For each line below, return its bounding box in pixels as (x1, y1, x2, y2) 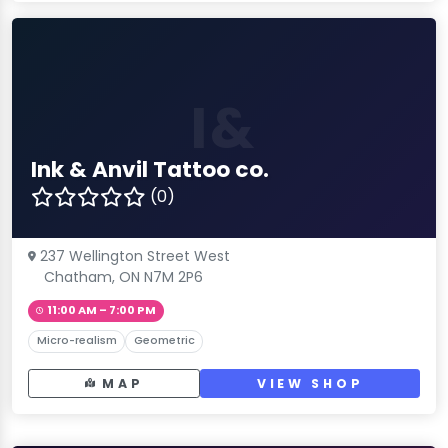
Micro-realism (36, 333, 117, 349)
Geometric (133, 333, 195, 349)
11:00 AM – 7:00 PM (46, 302, 156, 319)
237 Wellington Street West (40, 246, 230, 267)
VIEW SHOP (256, 374, 364, 392)
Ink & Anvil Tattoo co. (31, 153, 270, 185)
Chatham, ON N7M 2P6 (44, 267, 203, 288)
